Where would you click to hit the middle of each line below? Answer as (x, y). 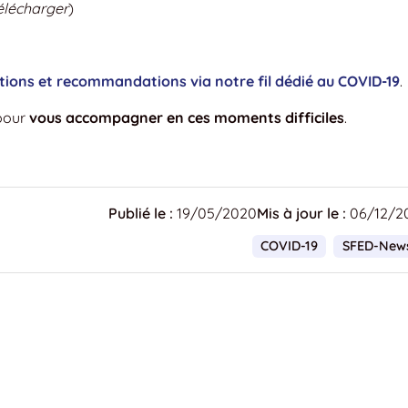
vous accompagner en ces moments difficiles (187, 117)
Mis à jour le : (301, 213)
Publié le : (141, 213)
